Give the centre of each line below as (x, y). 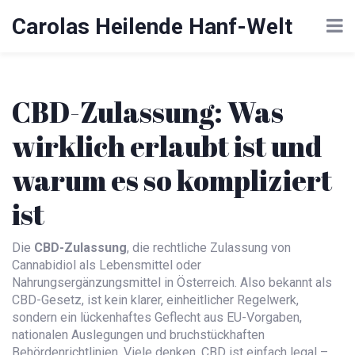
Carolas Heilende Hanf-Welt (152, 26)
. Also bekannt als (283, 282)
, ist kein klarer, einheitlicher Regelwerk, (190, 300)
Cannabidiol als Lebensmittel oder (107, 265)
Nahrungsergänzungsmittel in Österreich (123, 282)
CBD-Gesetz (47, 300)
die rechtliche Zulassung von (212, 248)
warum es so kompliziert (172, 180)
